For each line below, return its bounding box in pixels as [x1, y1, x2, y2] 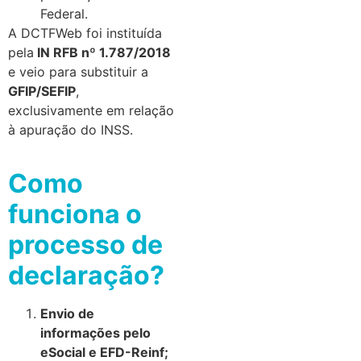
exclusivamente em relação [8, 102, 174, 118]
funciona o [8, 198, 142, 230]
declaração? [8, 259, 164, 292]
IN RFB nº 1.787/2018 [34, 44, 171, 60]
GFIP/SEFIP [8, 82, 76, 99]
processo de [8, 229, 163, 261]
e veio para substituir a [8, 63, 148, 80]
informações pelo [40, 325, 151, 342]
